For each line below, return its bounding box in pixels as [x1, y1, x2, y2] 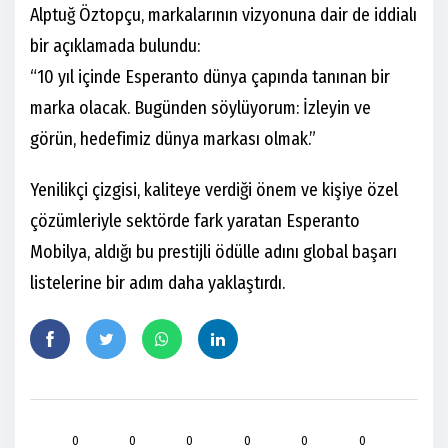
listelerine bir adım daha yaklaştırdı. [30, 272, 285, 295]
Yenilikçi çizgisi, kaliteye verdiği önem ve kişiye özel [30, 179, 398, 202]
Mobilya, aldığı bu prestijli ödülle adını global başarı [30, 241, 397, 264]
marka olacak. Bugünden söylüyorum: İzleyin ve [30, 97, 371, 120]
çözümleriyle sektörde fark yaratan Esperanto [30, 210, 360, 233]
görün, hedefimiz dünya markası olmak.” [30, 128, 316, 151]
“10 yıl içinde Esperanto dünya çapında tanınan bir [30, 66, 390, 89]
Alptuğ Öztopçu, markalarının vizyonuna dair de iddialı [30, 4, 417, 27]
